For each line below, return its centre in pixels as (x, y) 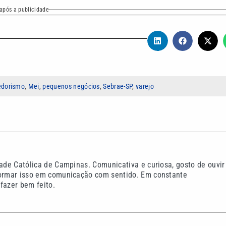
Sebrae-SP (118, 87)
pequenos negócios (71, 87)
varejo (145, 87)
